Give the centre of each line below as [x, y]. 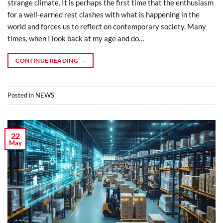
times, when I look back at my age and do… [76, 39]
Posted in [21, 95]
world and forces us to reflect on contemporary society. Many [107, 27]
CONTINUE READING [48, 61]
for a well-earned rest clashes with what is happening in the [104, 15]
